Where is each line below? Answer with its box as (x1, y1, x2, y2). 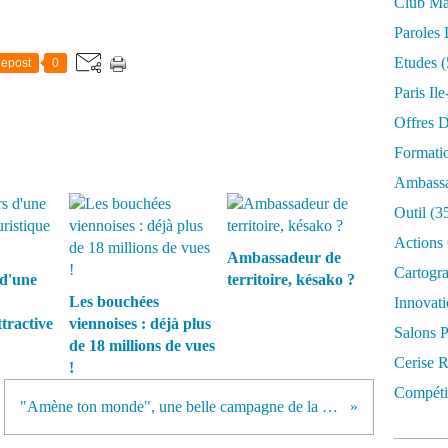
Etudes (394, 54, 437, 71)
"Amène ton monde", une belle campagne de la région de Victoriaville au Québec (322, 398, 339, 415)
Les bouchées (69, 293, 159, 310)
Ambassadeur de (226, 249, 341, 266)
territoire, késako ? (226, 271, 355, 288)
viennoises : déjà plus (69, 315, 211, 332)
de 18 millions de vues (69, 337, 215, 354)
